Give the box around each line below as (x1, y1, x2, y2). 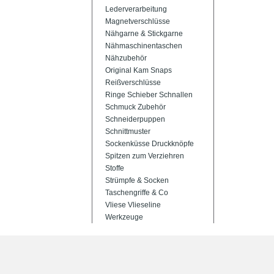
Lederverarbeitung (105, 5, 167, 13)
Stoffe (105, 164, 124, 172)
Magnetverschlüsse (105, 17, 170, 26)
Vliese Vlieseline (105, 201, 161, 209)
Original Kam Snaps (105, 66, 172, 75)
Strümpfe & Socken (105, 176, 169, 185)
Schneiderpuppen (105, 115, 165, 124)
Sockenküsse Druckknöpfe (105, 139, 194, 148)
